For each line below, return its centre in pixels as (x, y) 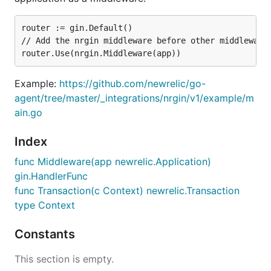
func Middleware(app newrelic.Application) (113, 162)
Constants (46, 234)
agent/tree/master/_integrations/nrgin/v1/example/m (134, 98)
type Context (45, 205)
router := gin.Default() (77, 28)
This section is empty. (64, 259)
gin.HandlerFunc (51, 176)
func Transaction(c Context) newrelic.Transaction (127, 191)
